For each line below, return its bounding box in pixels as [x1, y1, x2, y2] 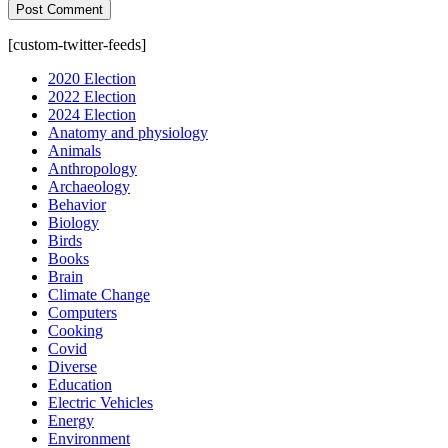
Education [48, 375, 112, 393]
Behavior [48, 195, 106, 213]
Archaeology [48, 177, 130, 195]
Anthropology [48, 159, 137, 177]
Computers [48, 303, 117, 321]
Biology [48, 213, 99, 231]
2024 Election [48, 105, 136, 123]
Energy [48, 411, 94, 429]
